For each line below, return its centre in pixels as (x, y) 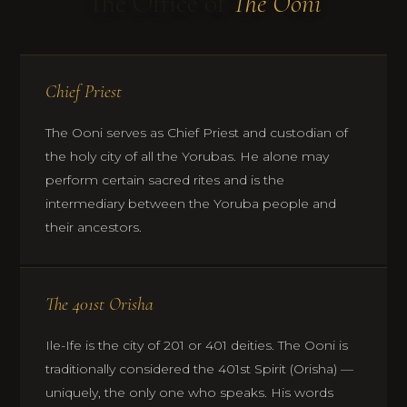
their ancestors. (94, 227)
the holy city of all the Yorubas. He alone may (188, 156)
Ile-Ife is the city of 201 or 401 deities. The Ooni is (197, 345)
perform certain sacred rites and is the (165, 180)
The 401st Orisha (100, 304)
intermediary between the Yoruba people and (191, 203)
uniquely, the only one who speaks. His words (190, 392)
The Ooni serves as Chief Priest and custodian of (197, 133)
